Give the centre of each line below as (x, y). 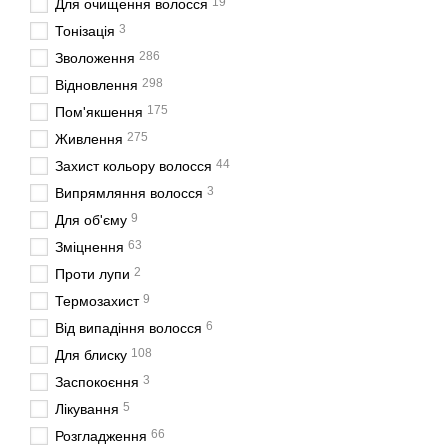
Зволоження (95, 58)
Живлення (89, 139)
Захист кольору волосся (133, 166)
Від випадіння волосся (128, 328)
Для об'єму (91, 220)
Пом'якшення (99, 112)
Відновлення (96, 85)
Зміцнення (89, 247)
